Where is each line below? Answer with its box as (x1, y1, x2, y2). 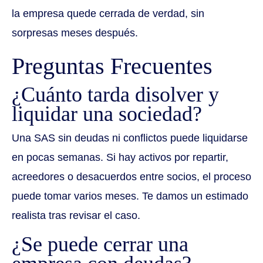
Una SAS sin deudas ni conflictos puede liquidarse (12, 132, 248, 144)
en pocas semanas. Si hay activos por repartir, (12, 151, 228, 164)
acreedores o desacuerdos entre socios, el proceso (12, 171, 251, 183)
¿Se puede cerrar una (12, 232, 188, 257)
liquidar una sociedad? (12, 102, 202, 126)
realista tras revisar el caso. (12, 210, 140, 222)
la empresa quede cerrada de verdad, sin (12, 8, 204, 20)
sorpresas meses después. (12, 27, 138, 39)
